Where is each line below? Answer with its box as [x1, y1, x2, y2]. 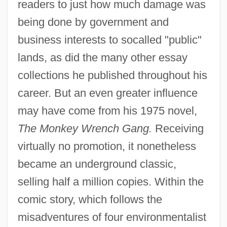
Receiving [152, 122, 204, 135]
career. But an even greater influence [17, 87, 198, 100]
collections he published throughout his [17, 69, 207, 82]
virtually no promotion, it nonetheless [17, 140, 196, 153]
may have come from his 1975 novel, [17, 104, 197, 118]
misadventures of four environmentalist [17, 211, 206, 224]
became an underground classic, [17, 158, 176, 171]
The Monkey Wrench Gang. [17, 122, 152, 135]
